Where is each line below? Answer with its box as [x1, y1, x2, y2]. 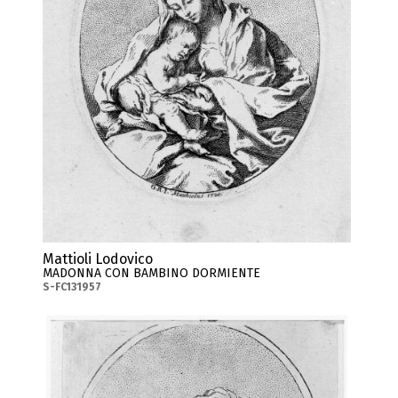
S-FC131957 [42, 280, 101, 293]
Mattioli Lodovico [42, 250, 153, 267]
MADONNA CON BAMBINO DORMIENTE [42, 265, 260, 281]
